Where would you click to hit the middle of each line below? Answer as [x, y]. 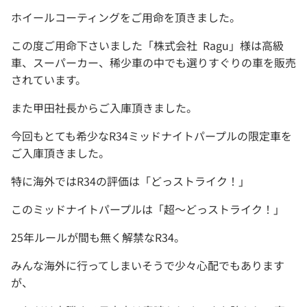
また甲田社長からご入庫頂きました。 [104, 108]
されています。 [49, 80]
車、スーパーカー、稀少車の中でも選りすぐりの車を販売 [153, 63]
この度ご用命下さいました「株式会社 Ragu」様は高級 [147, 46]
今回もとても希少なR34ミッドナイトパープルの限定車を [151, 136]
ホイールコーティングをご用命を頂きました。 [126, 17]
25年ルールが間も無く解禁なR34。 [98, 237]
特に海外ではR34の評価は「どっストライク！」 [130, 181]
